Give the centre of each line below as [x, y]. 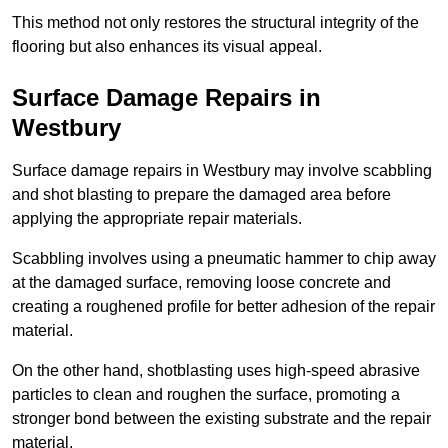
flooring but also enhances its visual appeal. [167, 47]
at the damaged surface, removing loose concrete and [201, 283]
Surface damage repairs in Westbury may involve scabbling [222, 171]
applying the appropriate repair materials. [157, 219]
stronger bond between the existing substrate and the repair [221, 419]
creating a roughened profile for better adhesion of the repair [223, 307]
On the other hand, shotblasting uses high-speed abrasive [216, 371]
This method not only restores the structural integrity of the [215, 23]
